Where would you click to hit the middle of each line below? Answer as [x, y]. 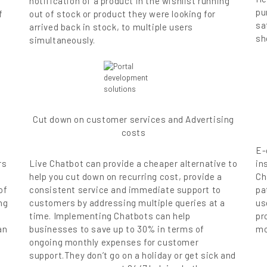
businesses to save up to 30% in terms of [117, 229]
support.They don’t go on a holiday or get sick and [133, 255]
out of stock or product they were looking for [123, 14]
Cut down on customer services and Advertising [133, 119]
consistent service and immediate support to [125, 190]
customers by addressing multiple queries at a [128, 203]
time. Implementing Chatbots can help [110, 216]
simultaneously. [62, 40]
